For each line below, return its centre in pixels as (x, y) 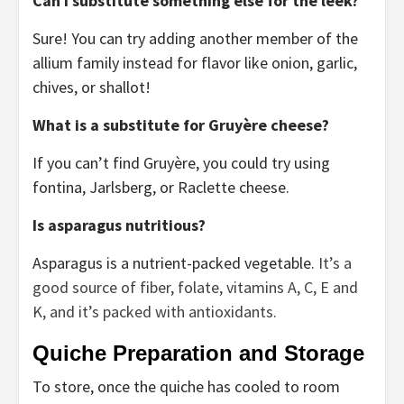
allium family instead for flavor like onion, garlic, (195, 63)
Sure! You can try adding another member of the (195, 39)
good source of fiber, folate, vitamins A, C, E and (195, 288)
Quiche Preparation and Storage (198, 353)
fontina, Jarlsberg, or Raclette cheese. (161, 188)
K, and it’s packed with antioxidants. (155, 312)
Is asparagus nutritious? (119, 225)
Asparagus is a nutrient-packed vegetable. (175, 263)
